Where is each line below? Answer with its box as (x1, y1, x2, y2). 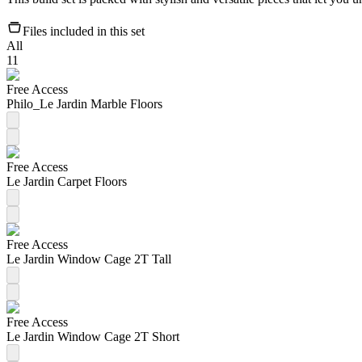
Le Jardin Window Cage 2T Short (6, 329, 179, 343)
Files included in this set (23, 23, 145, 38)
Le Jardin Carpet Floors (6, 174, 127, 188)
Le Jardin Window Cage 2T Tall (6, 251, 171, 266)
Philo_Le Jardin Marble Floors (6, 96, 162, 111)
